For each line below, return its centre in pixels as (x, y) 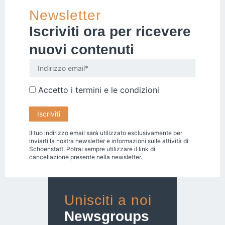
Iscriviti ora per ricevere (110, 31)
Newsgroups (106, 216)
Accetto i (55, 90)
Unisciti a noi (108, 200)
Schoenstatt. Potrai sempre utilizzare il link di (92, 149)
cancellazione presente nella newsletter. (86, 157)
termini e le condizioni (117, 90)
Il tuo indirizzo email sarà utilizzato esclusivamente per (106, 133)
